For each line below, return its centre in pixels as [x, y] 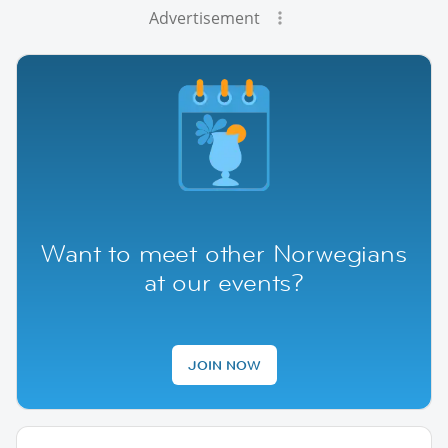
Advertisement [204, 17]
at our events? [224, 282]
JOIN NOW [224, 364]
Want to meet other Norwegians [224, 253]
